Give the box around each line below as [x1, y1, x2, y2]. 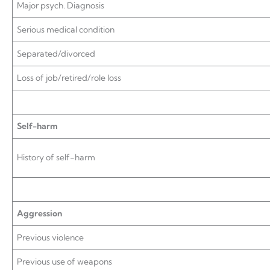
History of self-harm [17, 152, 95, 163]
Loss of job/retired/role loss [17, 72, 121, 83]
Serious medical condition [17, 24, 115, 35]
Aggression [17, 208, 62, 219]
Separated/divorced [17, 48, 95, 59]
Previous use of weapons [17, 256, 112, 267]
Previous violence [17, 232, 84, 243]
